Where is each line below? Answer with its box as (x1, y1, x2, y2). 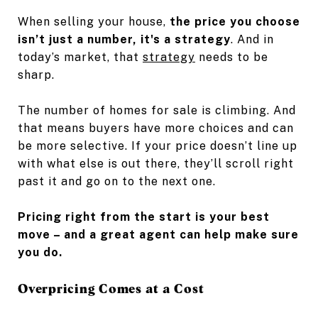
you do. (18, 246, 62, 259)
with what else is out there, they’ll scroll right (18, 157, 294, 170)
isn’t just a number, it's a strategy (18, 33, 231, 46)
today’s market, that (18, 50, 143, 64)
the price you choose (170, 15, 300, 28)
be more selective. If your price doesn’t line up (18, 139, 297, 153)
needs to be (195, 50, 268, 64)
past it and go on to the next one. (18, 175, 216, 188)
